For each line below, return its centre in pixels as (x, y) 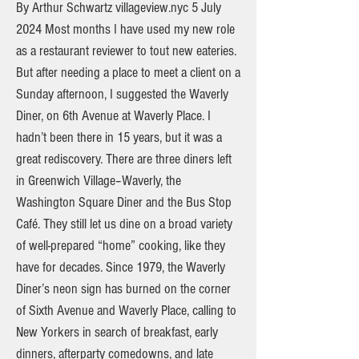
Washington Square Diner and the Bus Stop (124, 202)
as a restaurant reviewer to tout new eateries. (126, 51)
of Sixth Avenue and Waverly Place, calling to (126, 311)
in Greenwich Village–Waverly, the (99, 181)
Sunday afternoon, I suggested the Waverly (122, 94)
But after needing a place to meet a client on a (128, 73)
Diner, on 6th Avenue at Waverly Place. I (113, 116)
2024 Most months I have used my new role (125, 29)
